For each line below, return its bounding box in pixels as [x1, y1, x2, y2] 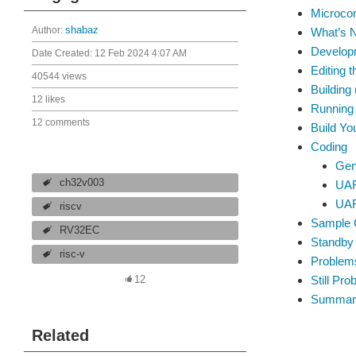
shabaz [65, 25, 99, 36]
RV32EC [60, 225, 100, 236]
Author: [32, 25, 65, 36]
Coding [310, 140, 347, 154]
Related [32, 327, 89, 344]
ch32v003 [60, 177, 105, 188]
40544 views [32, 71, 87, 82]
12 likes [32, 94, 65, 105]
